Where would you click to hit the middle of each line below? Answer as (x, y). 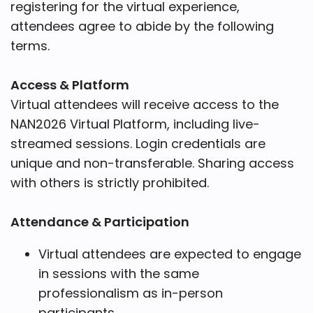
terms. (30, 45)
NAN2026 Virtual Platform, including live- (135, 124)
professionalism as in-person (131, 293)
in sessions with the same (119, 273)
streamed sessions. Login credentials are (138, 143)
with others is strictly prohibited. (110, 182)
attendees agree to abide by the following (142, 26)
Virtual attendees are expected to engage (170, 254)
